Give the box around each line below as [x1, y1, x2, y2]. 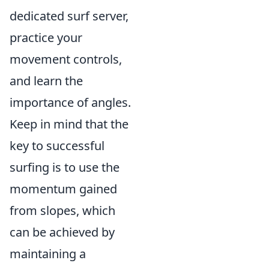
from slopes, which [10, 202, 115, 219]
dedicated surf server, [10, 8, 128, 24]
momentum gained [10, 181, 117, 197]
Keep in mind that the [10, 116, 128, 132]
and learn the [10, 73, 83, 89]
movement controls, [10, 51, 122, 67]
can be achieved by [10, 224, 115, 240]
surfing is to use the [10, 159, 119, 175]
